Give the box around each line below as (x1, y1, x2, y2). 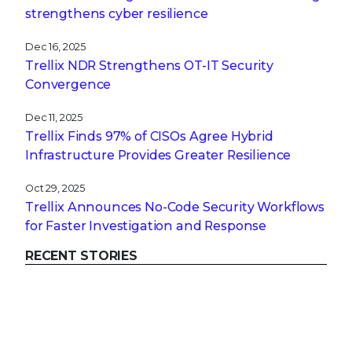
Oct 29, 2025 (25, 181, 86, 194)
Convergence (25, 76, 112, 92)
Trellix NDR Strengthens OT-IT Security (25, 57, 273, 73)
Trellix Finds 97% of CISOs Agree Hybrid (25, 128, 273, 144)
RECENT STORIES (25, 247, 137, 263)
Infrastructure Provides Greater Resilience (25, 147, 291, 163)
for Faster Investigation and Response (25, 218, 267, 233)
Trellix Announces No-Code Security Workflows (25, 199, 324, 214)
